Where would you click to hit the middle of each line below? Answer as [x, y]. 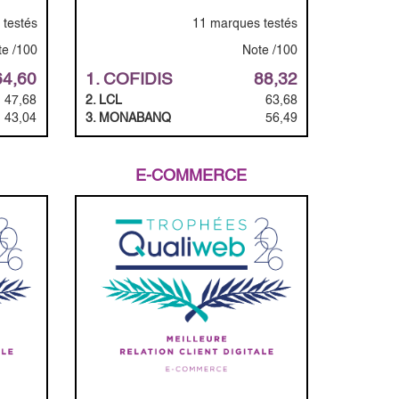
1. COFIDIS [129, 79]
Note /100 [270, 50]
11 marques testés [245, 24]
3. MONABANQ [128, 118]
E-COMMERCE [191, 175]
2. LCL [103, 100]
